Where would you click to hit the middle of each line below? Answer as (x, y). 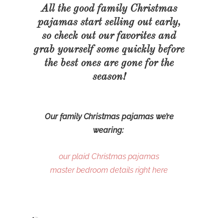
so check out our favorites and (109, 36)
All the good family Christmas (109, 9)
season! (109, 77)
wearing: (109, 130)
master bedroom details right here (109, 170)
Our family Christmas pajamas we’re (109, 116)
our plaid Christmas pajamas (109, 156)
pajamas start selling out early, (109, 22)
